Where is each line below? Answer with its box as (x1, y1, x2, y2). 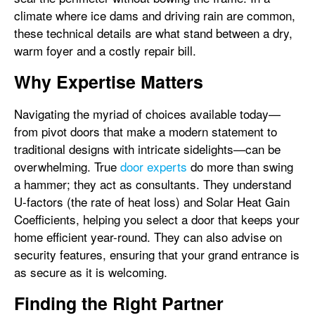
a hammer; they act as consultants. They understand (14, 174, 291, 193)
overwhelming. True (14, 157, 120, 175)
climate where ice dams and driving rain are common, (14, 6, 295, 24)
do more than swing (187, 157, 293, 175)
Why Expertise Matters (14, 68, 203, 94)
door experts (120, 157, 187, 175)
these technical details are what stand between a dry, (14, 23, 292, 41)
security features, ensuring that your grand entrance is (14, 245, 300, 263)
